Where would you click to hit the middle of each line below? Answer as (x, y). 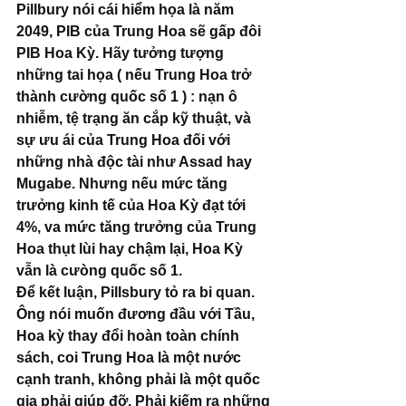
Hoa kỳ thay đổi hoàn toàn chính (130, 336)
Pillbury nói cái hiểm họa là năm (127, 10)
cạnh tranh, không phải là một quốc (140, 380)
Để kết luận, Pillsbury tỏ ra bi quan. (137, 293)
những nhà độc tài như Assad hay (136, 162)
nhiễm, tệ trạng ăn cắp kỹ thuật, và (135, 119)
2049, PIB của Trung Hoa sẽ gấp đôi (140, 32)
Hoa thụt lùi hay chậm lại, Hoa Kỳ (131, 249)
